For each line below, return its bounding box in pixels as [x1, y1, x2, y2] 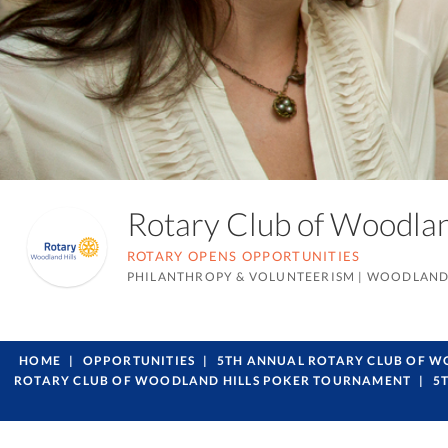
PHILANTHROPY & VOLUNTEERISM [126, 268, 359, 284]
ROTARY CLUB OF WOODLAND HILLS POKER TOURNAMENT [13, 373, 412, 389]
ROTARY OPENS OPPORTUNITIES [126, 247, 361, 264]
